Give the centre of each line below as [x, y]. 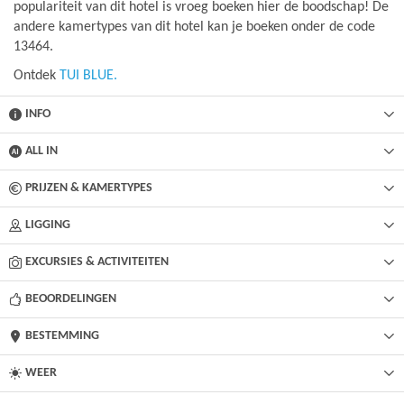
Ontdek [37, 76]
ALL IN [41, 151]
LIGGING [48, 225]
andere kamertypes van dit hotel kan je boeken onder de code [194, 27]
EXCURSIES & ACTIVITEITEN [97, 262]
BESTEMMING [62, 336]
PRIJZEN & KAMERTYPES [89, 188]
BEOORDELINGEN [71, 299]
